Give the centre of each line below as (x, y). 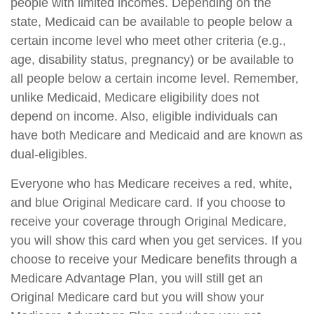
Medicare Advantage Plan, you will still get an (137, 278)
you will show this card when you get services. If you (156, 240)
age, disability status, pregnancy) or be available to (152, 60)
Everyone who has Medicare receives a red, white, (151, 184)
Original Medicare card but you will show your (137, 297)
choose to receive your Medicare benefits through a (154, 259)
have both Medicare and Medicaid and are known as (157, 135)
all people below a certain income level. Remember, (155, 78)
